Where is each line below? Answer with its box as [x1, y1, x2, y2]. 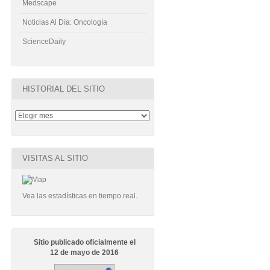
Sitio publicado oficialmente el [33, 238, 136, 246]
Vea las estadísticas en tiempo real [22, 192, 136, 200]
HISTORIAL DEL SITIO [22, 84, 105, 93]
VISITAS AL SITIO [22, 154, 88, 163]
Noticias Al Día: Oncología [22, 18, 107, 27]
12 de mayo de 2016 [50, 248, 119, 257]
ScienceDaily [22, 37, 66, 46]
